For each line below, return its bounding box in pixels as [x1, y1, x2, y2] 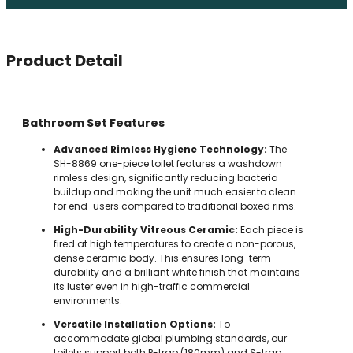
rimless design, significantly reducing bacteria [54, 171, 278, 185]
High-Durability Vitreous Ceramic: [54, 223, 238, 237]
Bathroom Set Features [22, 115, 165, 132]
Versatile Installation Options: [54, 318, 216, 332]
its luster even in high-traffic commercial [54, 280, 250, 294]
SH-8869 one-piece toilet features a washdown [54, 157, 282, 171]
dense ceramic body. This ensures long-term [54, 251, 271, 266]
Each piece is [238, 223, 303, 237]
